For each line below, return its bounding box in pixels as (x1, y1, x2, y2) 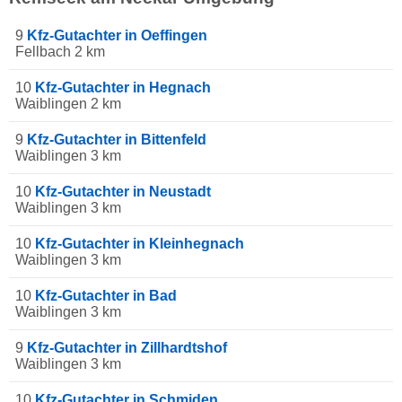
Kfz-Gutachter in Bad (35, 288, 177, 304)
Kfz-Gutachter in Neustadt (35, 184, 211, 200)
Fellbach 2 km (15, 44, 105, 60)
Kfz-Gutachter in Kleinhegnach (35, 236, 244, 252)
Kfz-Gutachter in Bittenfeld (27, 132, 206, 148)
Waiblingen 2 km (15, 96, 121, 112)
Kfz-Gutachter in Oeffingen (27, 28, 207, 44)
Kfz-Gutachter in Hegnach (35, 80, 211, 96)
